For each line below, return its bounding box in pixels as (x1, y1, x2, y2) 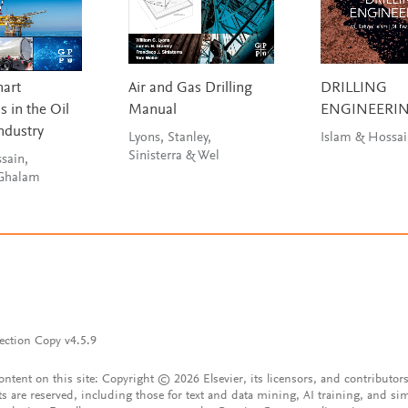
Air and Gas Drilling (127, 81, 252, 97)
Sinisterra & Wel (127, 149, 219, 164)
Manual (127, 103, 177, 119)
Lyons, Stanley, (127, 131, 211, 146)
